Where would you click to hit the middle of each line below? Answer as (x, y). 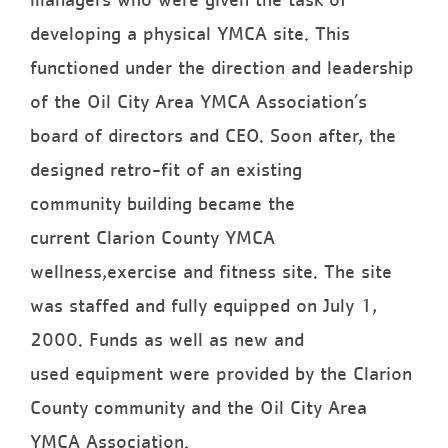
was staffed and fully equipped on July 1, (203, 305)
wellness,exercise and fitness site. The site (211, 271)
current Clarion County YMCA (152, 237)
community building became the (162, 203)
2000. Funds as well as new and (167, 339)
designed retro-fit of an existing (166, 169)
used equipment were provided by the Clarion (221, 373)
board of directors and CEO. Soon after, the (213, 135)
